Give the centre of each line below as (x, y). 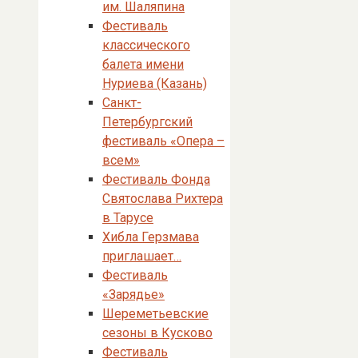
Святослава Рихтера (163, 199)
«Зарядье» (133, 294)
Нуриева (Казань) (155, 84)
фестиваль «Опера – (163, 141)
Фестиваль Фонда (156, 179)
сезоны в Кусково (157, 333)
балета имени (143, 64)
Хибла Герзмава (151, 237)
